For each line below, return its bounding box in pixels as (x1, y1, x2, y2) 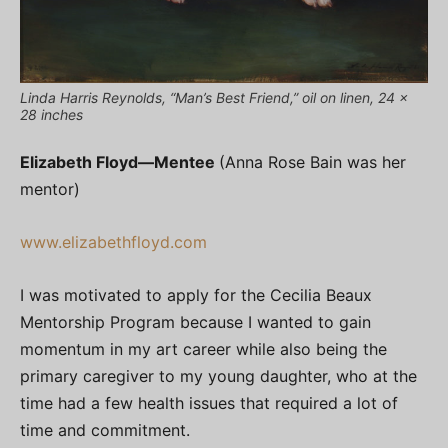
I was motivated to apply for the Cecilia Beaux (20, 285, 372, 306)
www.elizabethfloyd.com (20, 232, 207, 253)
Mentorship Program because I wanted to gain (20, 312, 371, 333)
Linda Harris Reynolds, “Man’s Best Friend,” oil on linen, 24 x (20, 89, 408, 107)
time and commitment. (20, 420, 190, 441)
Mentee (154, 152, 219, 173)
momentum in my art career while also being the (20, 339, 387, 360)
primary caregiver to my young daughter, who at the (20, 366, 417, 387)
